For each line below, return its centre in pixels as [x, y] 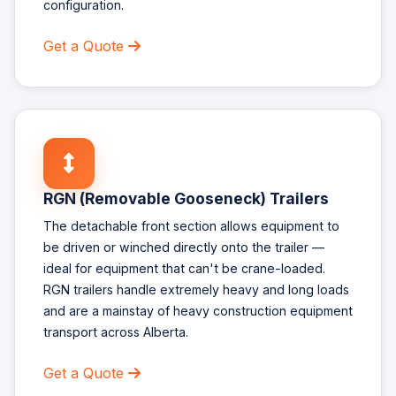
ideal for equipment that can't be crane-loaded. [184, 269]
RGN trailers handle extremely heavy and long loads [196, 290]
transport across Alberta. [116, 332]
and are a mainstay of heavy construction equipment [198, 311]
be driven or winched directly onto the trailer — [184, 247]
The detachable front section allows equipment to [191, 226]
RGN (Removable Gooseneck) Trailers [186, 198]
